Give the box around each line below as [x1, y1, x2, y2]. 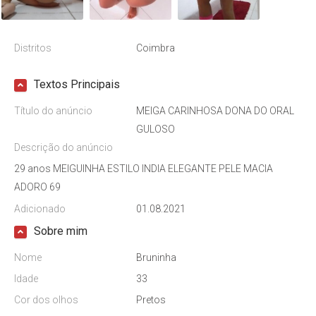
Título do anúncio [14, 105, 92, 116]
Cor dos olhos [14, 294, 78, 305]
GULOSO [136, 123, 176, 135]
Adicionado [14, 203, 66, 214]
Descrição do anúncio [14, 142, 113, 153]
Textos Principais [34, 78, 120, 91]
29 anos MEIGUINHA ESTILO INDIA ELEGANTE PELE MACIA [14, 163, 273, 174]
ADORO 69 [14, 181, 61, 193]
